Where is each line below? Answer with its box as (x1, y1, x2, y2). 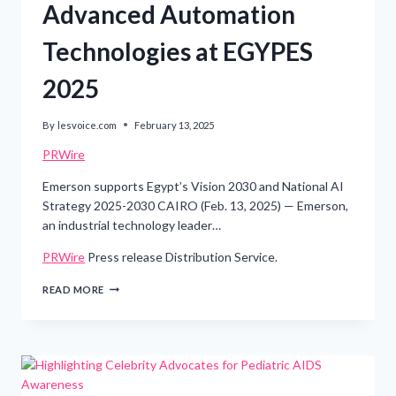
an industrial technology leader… (42, 217, 221, 232)
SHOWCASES (103, 294, 171, 307)
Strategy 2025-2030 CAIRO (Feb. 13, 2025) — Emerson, (42, 197, 348, 213)
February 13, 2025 (134, 118, 215, 131)
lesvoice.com (57, 118, 118, 131)
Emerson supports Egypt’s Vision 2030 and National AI (42, 178, 344, 194)
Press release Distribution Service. (85, 248, 278, 264)
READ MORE (42, 283, 105, 295)
